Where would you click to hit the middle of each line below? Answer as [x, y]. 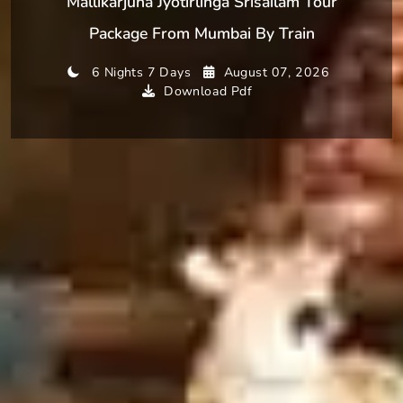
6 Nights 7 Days [141, 73]
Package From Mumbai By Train [201, 34]
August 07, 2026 [276, 73]
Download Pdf [208, 92]
